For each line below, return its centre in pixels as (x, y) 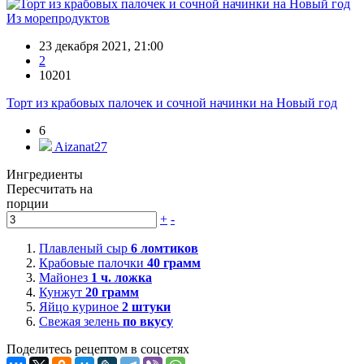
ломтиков (168, 249)
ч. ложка (125, 278)
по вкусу (148, 322)
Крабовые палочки (93, 263)
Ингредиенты (45, 175)
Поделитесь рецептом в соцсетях (98, 349)
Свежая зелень (81, 322)
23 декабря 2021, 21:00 (101, 46)
